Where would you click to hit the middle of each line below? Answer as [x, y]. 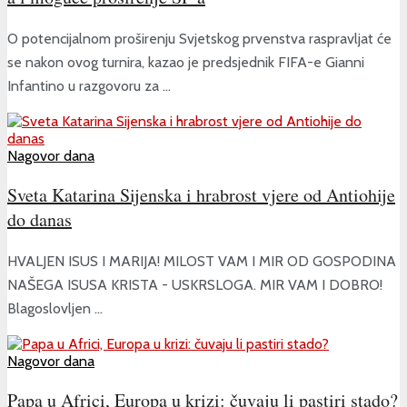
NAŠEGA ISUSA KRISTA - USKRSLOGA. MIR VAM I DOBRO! [195, 284]
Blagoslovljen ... [55, 308]
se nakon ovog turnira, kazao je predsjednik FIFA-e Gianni [186, 62]
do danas [40, 219]
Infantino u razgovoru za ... [89, 85]
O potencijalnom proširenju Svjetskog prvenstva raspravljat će [199, 38]
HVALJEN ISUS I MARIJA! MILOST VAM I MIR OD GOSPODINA [202, 261]
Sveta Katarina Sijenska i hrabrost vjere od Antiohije [201, 194]
